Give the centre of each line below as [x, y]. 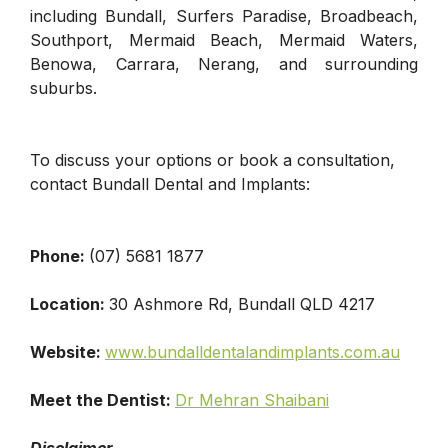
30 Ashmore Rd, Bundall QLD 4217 [242, 303]
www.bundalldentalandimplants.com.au [252, 351]
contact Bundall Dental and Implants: [170, 183]
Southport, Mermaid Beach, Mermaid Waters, [224, 39]
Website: [67, 351]
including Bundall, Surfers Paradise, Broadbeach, [224, 15]
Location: [69, 303]
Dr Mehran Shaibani [252, 399]
